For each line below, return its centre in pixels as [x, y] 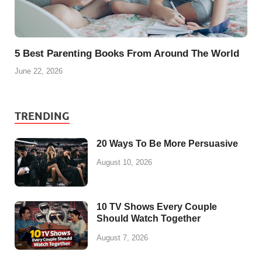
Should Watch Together [149, 218]
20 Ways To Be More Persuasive [167, 143]
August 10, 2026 [124, 163]
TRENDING [42, 116]
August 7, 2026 [122, 237]
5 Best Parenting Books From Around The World [127, 54]
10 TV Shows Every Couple [157, 207]
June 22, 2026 [39, 71]
